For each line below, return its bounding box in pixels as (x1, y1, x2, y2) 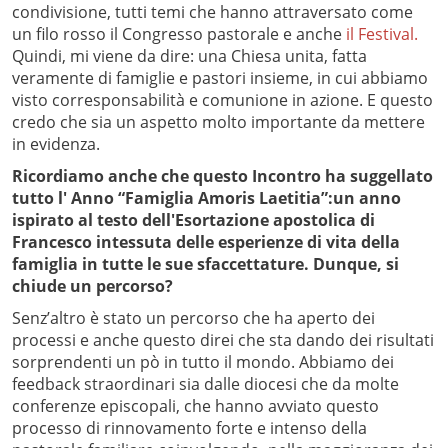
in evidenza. (12, 133, 100, 156)
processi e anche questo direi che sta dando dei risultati (12, 329, 434, 352)
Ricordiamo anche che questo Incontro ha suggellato (12, 165, 433, 188)
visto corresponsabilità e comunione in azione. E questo (12, 89, 433, 112)
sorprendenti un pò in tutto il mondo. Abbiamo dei (12, 351, 394, 374)
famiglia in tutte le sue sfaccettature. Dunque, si (12, 253, 399, 276)
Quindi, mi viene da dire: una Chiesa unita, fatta (12, 45, 367, 68)
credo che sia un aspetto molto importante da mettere (12, 111, 425, 134)
